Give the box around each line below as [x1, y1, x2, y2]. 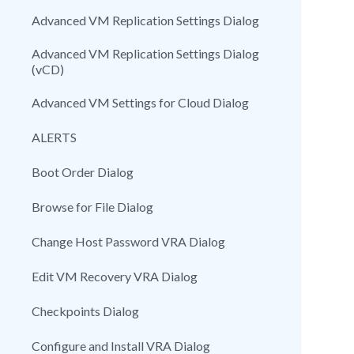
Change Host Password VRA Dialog [32, 234, 225, 249]
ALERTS [32, 130, 77, 145]
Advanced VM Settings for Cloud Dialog [32, 95, 249, 110]
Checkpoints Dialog [32, 303, 139, 318]
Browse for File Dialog [32, 199, 153, 214]
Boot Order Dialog [32, 164, 134, 179]
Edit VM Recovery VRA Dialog [32, 269, 198, 284]
